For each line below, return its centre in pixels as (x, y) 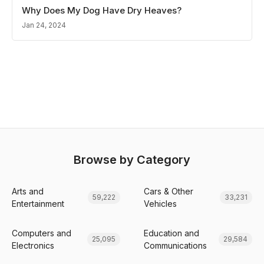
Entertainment (38, 204)
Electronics (33, 245)
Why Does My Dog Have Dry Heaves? (102, 10)
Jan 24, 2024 (44, 25)
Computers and (42, 233)
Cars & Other (169, 191)
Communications (175, 245)
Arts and (28, 191)
